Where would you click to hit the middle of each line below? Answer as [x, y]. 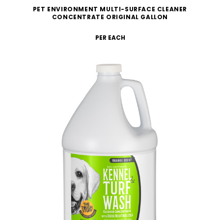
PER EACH [110, 37]
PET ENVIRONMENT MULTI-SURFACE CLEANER [110, 9]
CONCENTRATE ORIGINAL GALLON [110, 17]
